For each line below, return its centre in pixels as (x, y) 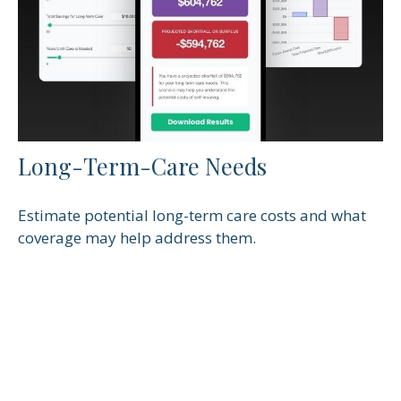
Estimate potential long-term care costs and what (192, 215)
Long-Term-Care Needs (142, 166)
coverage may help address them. (137, 237)
